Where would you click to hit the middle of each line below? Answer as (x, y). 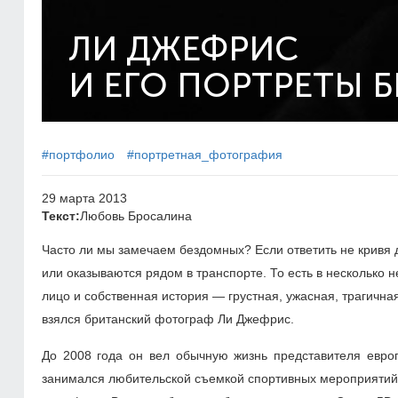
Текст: (61, 216)
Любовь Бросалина (136, 216)
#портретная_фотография (205, 155)
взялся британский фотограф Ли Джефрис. (168, 319)
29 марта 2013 (84, 198)
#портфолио (78, 155)
